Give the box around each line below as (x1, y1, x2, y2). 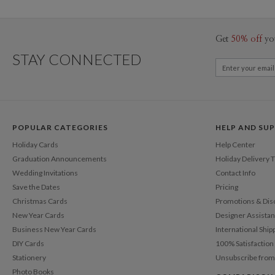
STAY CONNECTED (12, 50, 141, 68)
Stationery (12, 253, 46, 263)
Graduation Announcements (12, 154, 107, 164)
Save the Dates (12, 182, 60, 192)
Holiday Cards (12, 140, 58, 150)
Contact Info (215, 168, 255, 178)
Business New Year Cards (12, 225, 96, 234)
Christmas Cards (12, 196, 68, 206)
